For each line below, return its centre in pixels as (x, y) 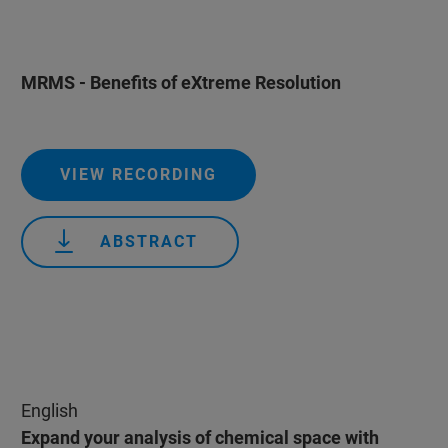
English (49, 410)
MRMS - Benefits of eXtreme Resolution (180, 82)
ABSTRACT (148, 241)
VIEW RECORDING (138, 174)
